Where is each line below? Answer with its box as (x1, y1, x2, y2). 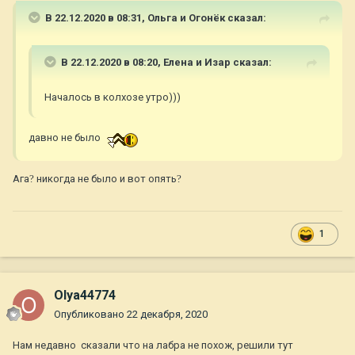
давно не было (29, 132, 101, 144)
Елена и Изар (163, 56, 231, 69)
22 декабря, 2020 (127, 308, 208, 321)
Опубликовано (54, 308, 127, 321)
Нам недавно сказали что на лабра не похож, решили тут (13, 339, 293, 352)
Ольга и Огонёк (147, 12, 225, 25)
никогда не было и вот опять (34, 173, 177, 185)
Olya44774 (54, 288, 116, 303)
